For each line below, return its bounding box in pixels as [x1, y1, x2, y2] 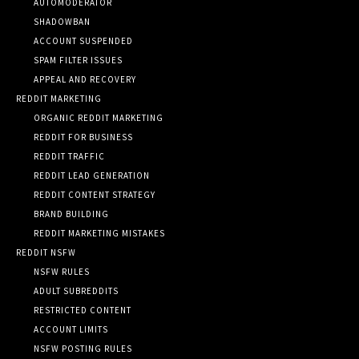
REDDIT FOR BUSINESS [34, 131, 133, 143]
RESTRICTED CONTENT [34, 304, 131, 316]
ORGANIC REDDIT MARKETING [34, 111, 163, 123]
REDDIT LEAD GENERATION [34, 169, 150, 181]
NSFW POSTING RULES [34, 342, 132, 354]
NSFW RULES [34, 265, 90, 277]
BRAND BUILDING [34, 208, 109, 220]
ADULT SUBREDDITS [34, 284, 119, 296]
